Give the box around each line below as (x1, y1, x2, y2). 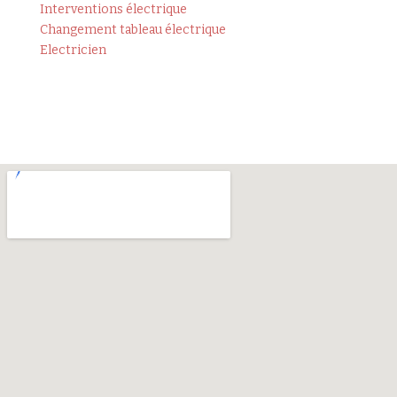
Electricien (39, 43, 106, 58)
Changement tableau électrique (39, 22, 226, 38)
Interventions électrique (39, 2, 187, 18)
